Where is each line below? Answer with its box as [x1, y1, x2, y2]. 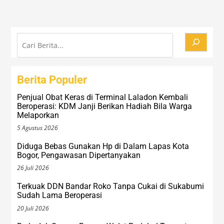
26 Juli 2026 [17, 163, 49, 172]
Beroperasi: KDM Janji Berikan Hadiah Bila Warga [17, 101, 192, 111]
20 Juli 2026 [17, 203, 49, 212]
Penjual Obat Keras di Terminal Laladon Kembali [17, 92, 188, 102]
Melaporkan [17, 110, 59, 120]
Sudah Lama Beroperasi [17, 190, 102, 200]
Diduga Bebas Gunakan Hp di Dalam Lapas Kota [17, 141, 189, 151]
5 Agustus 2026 [17, 123, 58, 132]
